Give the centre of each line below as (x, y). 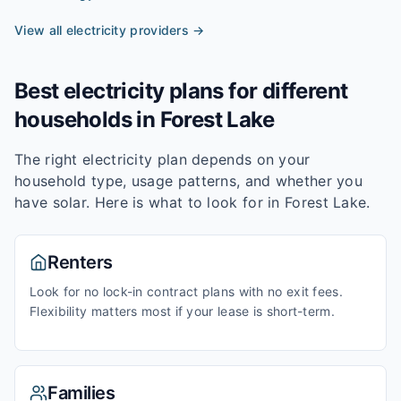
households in (87, 119)
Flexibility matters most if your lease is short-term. (182, 311)
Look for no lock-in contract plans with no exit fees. (186, 291)
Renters (80, 262)
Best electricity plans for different (181, 91)
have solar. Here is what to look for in (149, 202)
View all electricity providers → (110, 30)
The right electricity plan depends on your (162, 159)
